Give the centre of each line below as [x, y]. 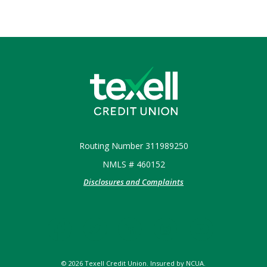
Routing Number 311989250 [133, 146]
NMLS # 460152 [133, 164]
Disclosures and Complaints [133, 182]
